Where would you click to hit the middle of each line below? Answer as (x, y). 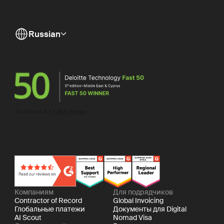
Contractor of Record (48, 201)
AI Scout (28, 218)
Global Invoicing (138, 201)
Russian (45, 34)
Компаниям (34, 192)
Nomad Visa (133, 218)
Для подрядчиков (143, 192)
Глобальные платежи (49, 209)
